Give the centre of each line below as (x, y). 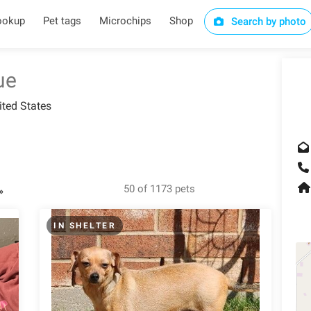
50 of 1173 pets (160, 189)
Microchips (125, 21)
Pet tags (62, 21)
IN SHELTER (85, 226)
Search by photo (268, 22)
